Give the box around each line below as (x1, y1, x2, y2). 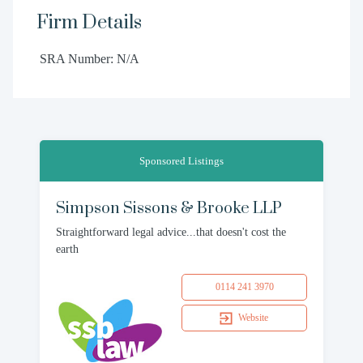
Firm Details (36, 11, 142, 35)
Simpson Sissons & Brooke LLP (56, 199, 282, 219)
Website (237, 312, 268, 323)
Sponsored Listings (139, 155, 224, 167)
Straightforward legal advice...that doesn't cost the (56, 226, 286, 238)
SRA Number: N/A (39, 52, 139, 66)
